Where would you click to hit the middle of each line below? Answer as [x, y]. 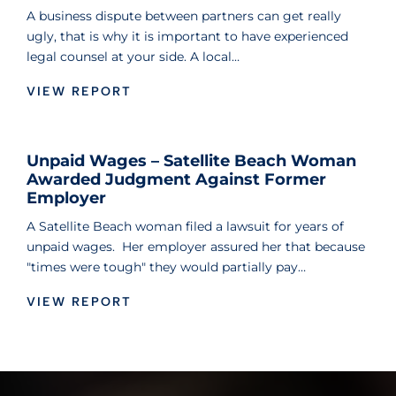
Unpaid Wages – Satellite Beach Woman [191, 161]
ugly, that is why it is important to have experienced [187, 37]
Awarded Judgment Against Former [176, 180]
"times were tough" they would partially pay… [166, 267]
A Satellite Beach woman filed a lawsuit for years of [185, 227]
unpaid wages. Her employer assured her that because [196, 247]
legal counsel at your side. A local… [133, 57]
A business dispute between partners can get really [184, 16]
